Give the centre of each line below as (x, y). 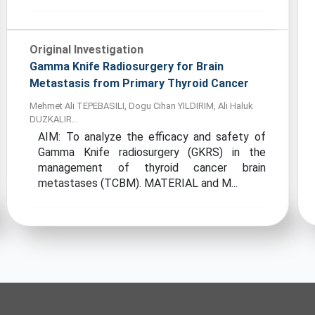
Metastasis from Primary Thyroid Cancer (140, 83)
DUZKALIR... (54, 119)
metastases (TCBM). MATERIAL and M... (138, 183)
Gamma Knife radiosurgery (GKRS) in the (152, 152)
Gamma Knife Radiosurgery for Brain (127, 66)
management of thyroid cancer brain (152, 168)
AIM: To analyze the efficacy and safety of (152, 137)
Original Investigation (87, 50)
